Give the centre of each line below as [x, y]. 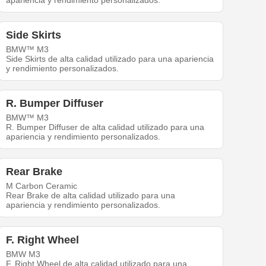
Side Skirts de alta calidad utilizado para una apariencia [110, 59]
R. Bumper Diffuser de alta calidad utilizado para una [105, 127]
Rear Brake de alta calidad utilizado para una [91, 196]
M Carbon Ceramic [42, 186]
